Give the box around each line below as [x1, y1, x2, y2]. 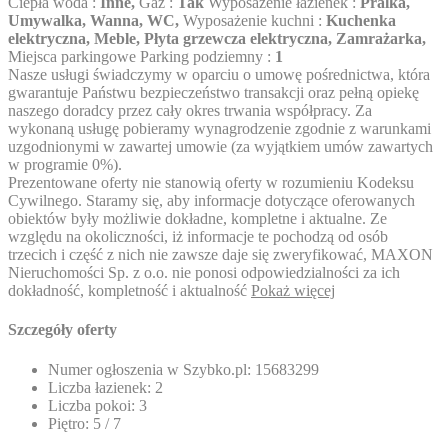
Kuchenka [326, 12, 396, 30]
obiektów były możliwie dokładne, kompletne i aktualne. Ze [8, 210, 387, 228]
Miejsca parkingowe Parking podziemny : [8, 48, 275, 66]
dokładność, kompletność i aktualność [8, 282, 251, 300]
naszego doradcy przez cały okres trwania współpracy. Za [8, 102, 372, 120]
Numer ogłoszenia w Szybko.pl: [48, 360, 251, 378]
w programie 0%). [8, 156, 122, 174]
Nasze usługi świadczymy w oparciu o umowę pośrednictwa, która [8, 66, 430, 84]
